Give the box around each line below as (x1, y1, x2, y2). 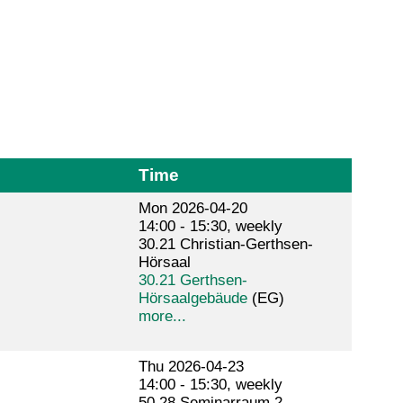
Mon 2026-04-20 (138, 200, 247, 218)
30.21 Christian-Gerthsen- (138, 236, 313, 254)
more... (138, 308, 186, 326)
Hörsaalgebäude (138, 290, 247, 308)
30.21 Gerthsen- (138, 272, 247, 290)
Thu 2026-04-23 (138, 358, 244, 376)
